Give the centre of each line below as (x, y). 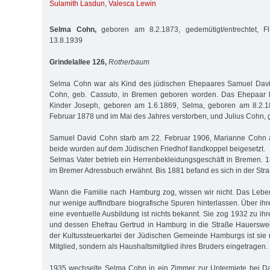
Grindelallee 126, (78, 62)
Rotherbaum (129, 62)
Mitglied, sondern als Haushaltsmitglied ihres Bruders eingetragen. (159, 246)
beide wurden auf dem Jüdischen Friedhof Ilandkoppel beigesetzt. (157, 149)
